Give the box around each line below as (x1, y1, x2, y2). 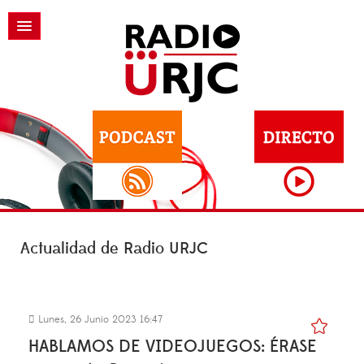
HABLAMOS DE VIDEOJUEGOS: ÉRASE (28, 336, 317, 357)
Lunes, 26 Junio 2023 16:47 (35, 313, 162, 326)
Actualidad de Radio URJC (20, 239, 208, 258)
